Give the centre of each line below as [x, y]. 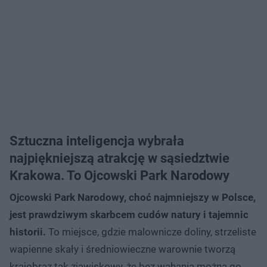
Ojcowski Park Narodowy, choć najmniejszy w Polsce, [133, 197]
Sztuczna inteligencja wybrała [97, 141]
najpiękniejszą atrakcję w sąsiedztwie [119, 158]
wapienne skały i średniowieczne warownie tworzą [122, 249]
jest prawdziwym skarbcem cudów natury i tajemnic [129, 214]
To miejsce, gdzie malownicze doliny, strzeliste [151, 232]
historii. [28, 232]
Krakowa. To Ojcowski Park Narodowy [119, 175]
